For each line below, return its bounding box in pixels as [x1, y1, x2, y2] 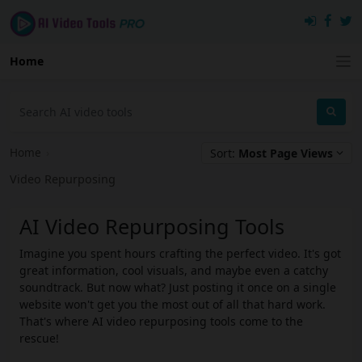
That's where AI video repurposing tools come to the [19, 314, 303, 330]
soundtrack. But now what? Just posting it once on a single [19, 280, 336, 296]
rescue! [19, 330, 59, 347]
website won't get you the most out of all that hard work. [19, 297, 326, 313]
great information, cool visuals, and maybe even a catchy [19, 263, 328, 279]
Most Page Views [238, 145, 333, 161]
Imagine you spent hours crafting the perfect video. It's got [19, 246, 341, 262]
